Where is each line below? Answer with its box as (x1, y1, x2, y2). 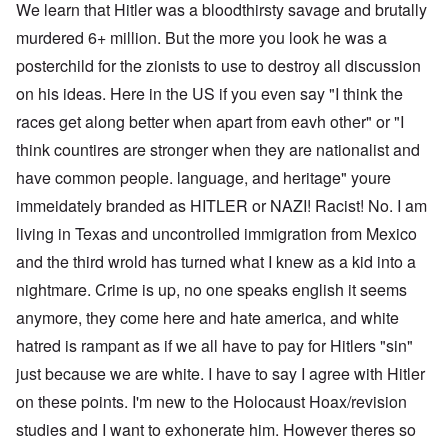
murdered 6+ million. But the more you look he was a (16, 26, 387, 50)
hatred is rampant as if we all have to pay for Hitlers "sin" (16, 334, 413, 358)
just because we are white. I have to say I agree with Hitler (16, 362, 425, 386)
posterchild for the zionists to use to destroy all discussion (16, 54, 421, 78)
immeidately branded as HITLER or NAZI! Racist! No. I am (16, 194, 427, 218)
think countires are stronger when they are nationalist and (16, 138, 420, 162)
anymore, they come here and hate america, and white (16, 306, 399, 330)
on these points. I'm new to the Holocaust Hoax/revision (16, 390, 407, 414)
